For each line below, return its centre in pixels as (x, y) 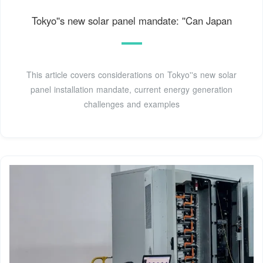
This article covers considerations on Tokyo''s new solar (131, 74)
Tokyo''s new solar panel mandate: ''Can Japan (131, 20)
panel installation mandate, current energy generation (131, 89)
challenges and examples (131, 104)
